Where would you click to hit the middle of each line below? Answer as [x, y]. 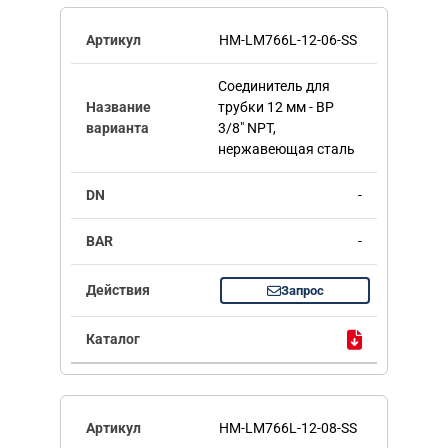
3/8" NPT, [246, 128]
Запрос [302, 291]
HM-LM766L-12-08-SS [288, 428]
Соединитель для [273, 86]
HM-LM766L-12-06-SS [288, 40]
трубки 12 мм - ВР [275, 107]
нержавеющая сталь [286, 149]
